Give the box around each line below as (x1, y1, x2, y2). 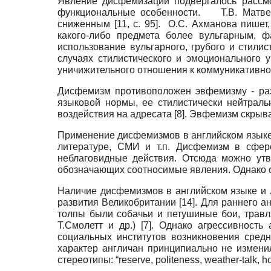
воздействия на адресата (57, 108, 174, 119)
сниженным (57, 18, 114, 29)
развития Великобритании (57, 197, 180, 207)
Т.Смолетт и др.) (57, 220, 142, 230)
